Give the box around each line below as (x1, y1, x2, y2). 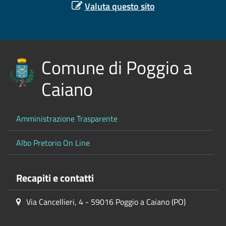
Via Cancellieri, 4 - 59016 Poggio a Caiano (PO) (26, 196, 186, 208)
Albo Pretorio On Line (16, 136, 90, 149)
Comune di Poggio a (41, 53, 192, 82)
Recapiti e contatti (16, 170, 94, 186)
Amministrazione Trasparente (16, 112, 118, 125)
